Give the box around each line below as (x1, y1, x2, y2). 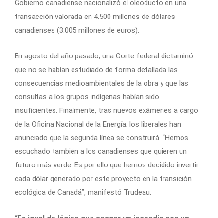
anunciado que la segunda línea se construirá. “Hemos (15, 133, 188, 143)
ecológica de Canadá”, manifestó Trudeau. (15, 188, 151, 197)
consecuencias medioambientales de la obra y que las (15, 79, 188, 88)
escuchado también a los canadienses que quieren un (15, 147, 187, 156)
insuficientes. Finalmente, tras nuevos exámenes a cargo (15, 106, 198, 115)
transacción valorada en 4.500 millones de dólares (15, 12, 175, 21)
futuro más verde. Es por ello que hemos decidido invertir (15, 161, 199, 170)
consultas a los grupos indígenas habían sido (15, 92, 159, 102)
